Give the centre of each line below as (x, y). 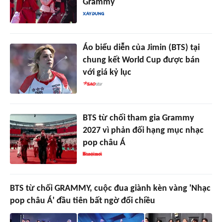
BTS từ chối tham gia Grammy (138, 118)
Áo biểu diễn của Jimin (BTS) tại (141, 48)
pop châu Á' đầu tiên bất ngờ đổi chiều (83, 201)
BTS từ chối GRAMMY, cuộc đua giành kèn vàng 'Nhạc (110, 189)
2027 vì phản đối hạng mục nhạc (143, 131)
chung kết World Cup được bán (141, 60)
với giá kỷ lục (107, 73)
